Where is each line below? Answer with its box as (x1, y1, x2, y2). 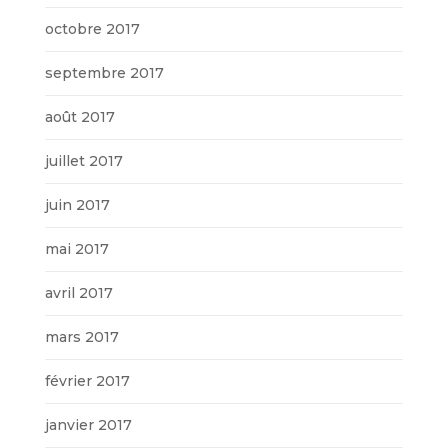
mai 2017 (44, 239, 109, 258)
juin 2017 (44, 195, 110, 214)
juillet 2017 (44, 151, 123, 170)
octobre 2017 (44, 19, 140, 38)
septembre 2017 (44, 63, 164, 82)
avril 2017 (44, 283, 113, 302)
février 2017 (44, 371, 130, 390)
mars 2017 (44, 327, 119, 346)
